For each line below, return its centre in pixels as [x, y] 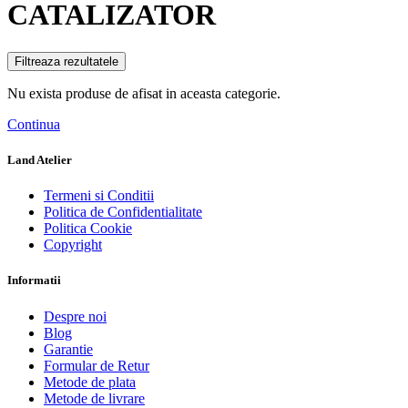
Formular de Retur [97, 365]
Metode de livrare [94, 398]
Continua [34, 124]
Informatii [34, 280]
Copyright [73, 245]
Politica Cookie [88, 229]
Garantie [68, 349]
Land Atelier [40, 160]
